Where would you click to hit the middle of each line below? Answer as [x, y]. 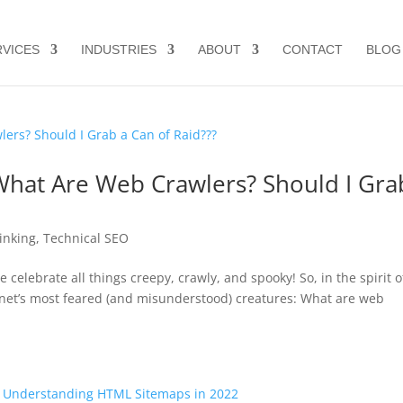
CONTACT [312, 49]
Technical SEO [86, 238]
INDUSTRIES [118, 49]
